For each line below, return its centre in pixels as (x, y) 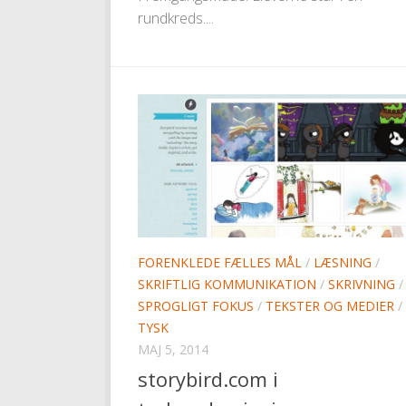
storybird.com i (208, 379)
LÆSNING (343, 262)
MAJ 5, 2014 (173, 349)
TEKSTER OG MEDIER (330, 305)
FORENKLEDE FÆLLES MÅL (220, 262)
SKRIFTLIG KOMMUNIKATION (227, 284)
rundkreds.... (176, 18)
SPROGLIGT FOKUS (196, 305)
